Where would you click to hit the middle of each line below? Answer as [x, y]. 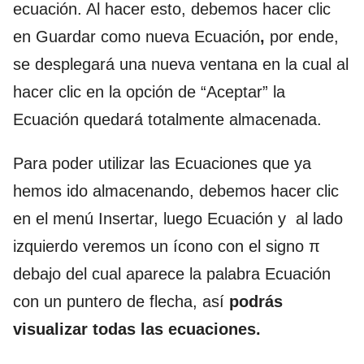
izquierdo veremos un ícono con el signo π [167, 246]
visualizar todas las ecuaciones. [137, 329]
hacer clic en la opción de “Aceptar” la [149, 91]
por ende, [302, 36]
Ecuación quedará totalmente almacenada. [167, 119]
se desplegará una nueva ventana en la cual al [181, 64]
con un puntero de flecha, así [121, 301]
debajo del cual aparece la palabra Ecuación [172, 273]
